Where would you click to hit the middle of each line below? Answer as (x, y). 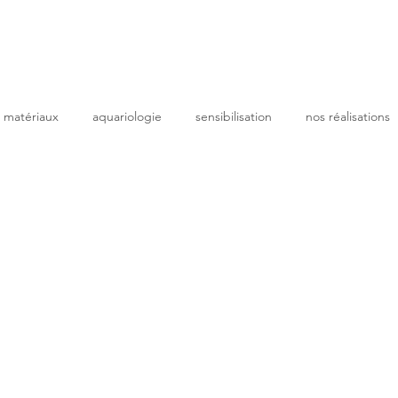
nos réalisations (348, 116)
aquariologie (127, 116)
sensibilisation (234, 116)
